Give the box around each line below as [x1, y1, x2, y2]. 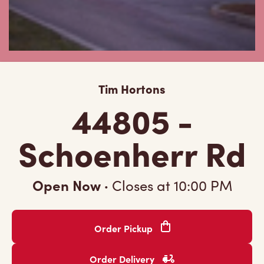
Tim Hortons [98, 80, 166, 97]
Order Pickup [94, 222, 155, 235]
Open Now [32, 175, 104, 194]
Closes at [108, 176, 174, 194]
